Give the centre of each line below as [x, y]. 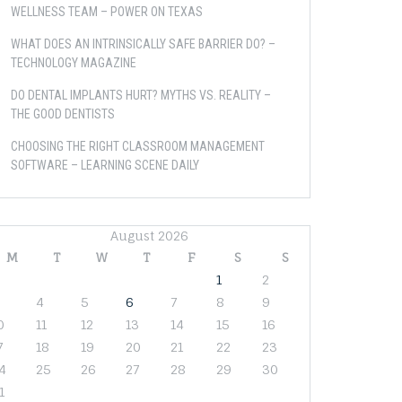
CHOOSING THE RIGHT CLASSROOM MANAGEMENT [138, 146]
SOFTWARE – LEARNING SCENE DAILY [105, 165]
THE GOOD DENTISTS [63, 114]
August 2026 [149, 236]
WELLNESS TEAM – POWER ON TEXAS [107, 12]
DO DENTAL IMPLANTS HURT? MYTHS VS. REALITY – [141, 95]
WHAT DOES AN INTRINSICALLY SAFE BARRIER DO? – [143, 44]
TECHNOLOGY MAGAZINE [74, 63]
